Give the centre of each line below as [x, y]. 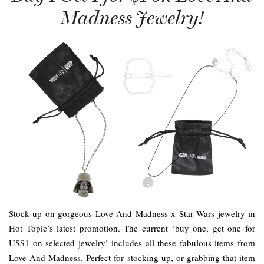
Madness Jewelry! [132, 18]
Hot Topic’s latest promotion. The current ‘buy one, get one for [132, 228]
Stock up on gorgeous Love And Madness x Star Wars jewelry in [132, 213]
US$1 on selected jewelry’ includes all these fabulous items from [132, 242]
